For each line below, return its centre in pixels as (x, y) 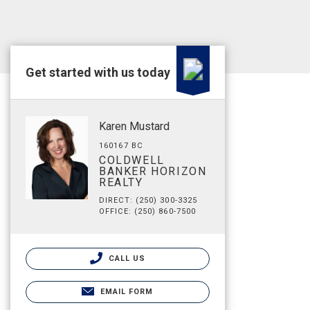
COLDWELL (132, 160)
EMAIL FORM (127, 292)
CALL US (126, 258)
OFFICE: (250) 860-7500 (148, 211)
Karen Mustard (134, 126)
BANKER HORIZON (153, 171)
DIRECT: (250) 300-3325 (148, 200)
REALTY (121, 182)
